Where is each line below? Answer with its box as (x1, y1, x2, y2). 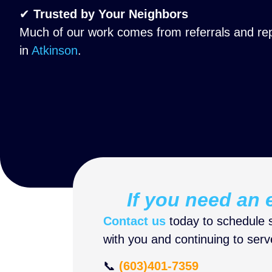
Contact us (103, 214, 166, 228)
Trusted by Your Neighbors (33, 7, 188, 21)
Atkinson (32, 44, 78, 58)
